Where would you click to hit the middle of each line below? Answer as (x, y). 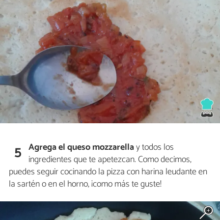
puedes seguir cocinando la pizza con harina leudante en (108, 172)
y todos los (154, 148)
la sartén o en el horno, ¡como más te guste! (85, 184)
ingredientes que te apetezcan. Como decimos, (110, 160)
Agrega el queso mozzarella (82, 148)
